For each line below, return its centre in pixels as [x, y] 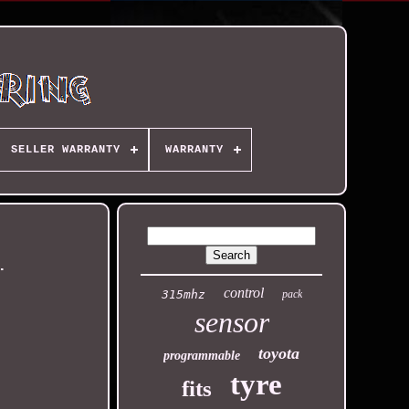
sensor [231, 322]
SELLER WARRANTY [65, 150]
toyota [279, 353]
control [243, 293]
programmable [202, 356]
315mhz [183, 294]
